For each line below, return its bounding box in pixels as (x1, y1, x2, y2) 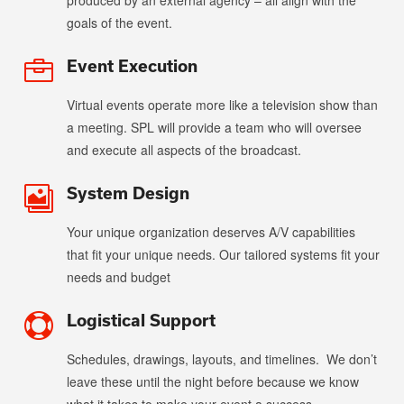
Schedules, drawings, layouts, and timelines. (66, 350, 319, 369)
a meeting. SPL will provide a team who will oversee (66, 118, 362, 137)
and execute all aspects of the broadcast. (66, 141, 301, 160)
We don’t (326, 350, 377, 369)
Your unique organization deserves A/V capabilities (66, 223, 355, 242)
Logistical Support (66, 310, 216, 331)
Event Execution (66, 56, 197, 77)
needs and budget (66, 268, 170, 287)
